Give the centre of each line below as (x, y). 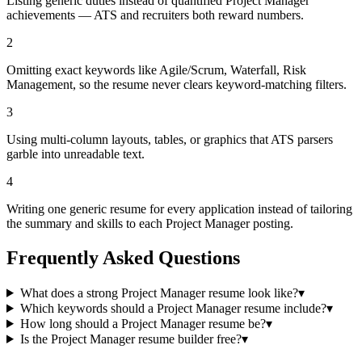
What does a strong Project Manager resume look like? (159, 293)
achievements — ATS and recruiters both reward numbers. (155, 15)
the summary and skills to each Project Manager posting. (150, 224)
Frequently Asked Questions (123, 258)
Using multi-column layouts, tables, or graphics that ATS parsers (170, 140)
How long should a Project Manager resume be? (143, 323)
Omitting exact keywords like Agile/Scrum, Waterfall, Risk (156, 70)
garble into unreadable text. (76, 154)
